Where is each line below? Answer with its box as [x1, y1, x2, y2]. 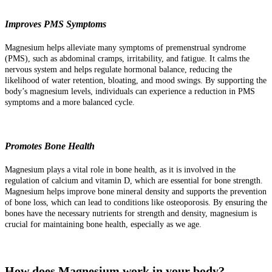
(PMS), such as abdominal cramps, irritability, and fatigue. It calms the [5, 53, 250, 63]
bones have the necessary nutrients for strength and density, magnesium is [5, 209, 257, 219]
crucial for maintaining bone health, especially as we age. [5, 220, 202, 229]
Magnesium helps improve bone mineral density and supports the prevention [5, 187, 267, 197]
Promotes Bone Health [5, 141, 95, 152]
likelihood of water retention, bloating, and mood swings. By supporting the [5, 75, 267, 85]
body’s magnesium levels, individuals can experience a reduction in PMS [5, 86, 255, 96]
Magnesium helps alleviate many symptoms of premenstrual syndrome [5, 42, 246, 52]
